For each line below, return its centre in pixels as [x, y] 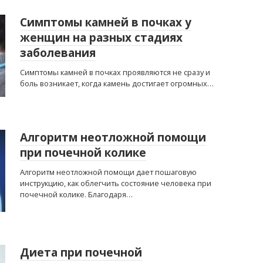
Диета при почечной [81, 252]
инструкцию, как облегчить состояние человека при [116, 183]
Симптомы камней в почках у [106, 22]
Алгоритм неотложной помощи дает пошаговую [108, 172]
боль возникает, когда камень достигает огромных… [117, 83]
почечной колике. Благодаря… [76, 194]
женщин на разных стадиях [101, 38]
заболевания [58, 53]
